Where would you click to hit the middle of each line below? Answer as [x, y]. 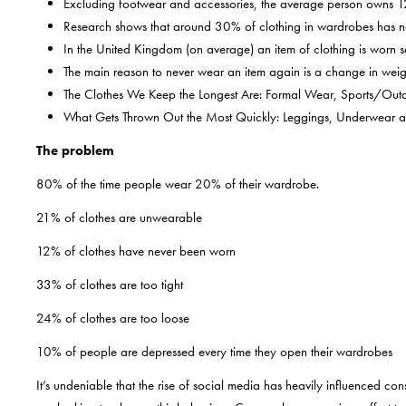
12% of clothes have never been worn [136, 251]
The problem [75, 151]
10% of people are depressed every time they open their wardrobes [214, 352]
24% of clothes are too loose [113, 319]
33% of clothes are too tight [110, 285]
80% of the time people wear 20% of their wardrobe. [178, 184]
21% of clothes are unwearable [119, 218]
